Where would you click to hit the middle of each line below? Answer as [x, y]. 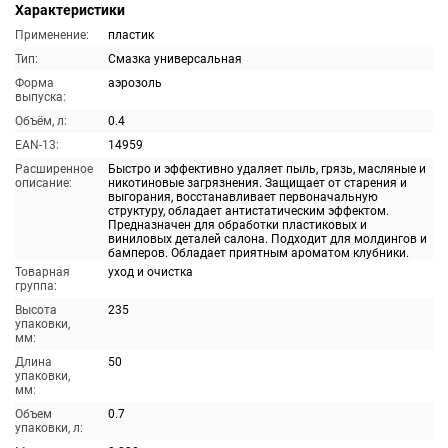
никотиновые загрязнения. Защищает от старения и [257, 183]
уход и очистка [150, 272]
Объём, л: [41, 121]
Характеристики [70, 10]
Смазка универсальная [175, 59]
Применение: [52, 35]
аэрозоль [135, 83]
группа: [36, 286]
